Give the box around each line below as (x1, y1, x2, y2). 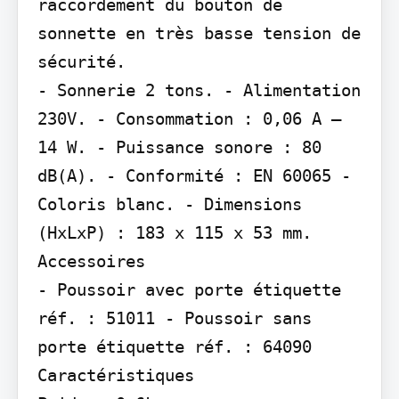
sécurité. (37, 51, 126, 71)
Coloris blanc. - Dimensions (37, 193, 302, 214)
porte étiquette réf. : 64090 (37, 336, 312, 356)
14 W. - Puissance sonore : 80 (37, 136, 322, 157)
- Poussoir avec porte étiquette (37, 279, 341, 299)
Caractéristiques (37, 364, 194, 385)
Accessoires (37, 250, 145, 271)
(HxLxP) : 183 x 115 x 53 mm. (37, 222, 312, 242)
